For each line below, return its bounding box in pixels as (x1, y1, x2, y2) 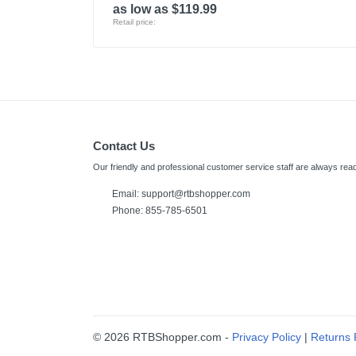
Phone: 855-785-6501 (112, 205, 207, 216)
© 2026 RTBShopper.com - (93, 331, 232, 343)
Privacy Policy (232, 331, 301, 343)
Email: (112, 188, 141, 199)
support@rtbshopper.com (141, 188, 250, 199)
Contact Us (93, 139, 155, 153)
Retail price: (113, 17, 156, 26)
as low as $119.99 (113, 2, 217, 16)
